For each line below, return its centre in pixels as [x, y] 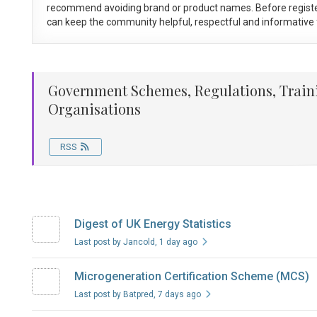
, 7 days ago [177, 295]
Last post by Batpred [114, 295]
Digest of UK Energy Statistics [152, 224]
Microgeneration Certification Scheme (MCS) [191, 277]
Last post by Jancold [114, 242]
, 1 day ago [176, 242]
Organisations [94, 109]
